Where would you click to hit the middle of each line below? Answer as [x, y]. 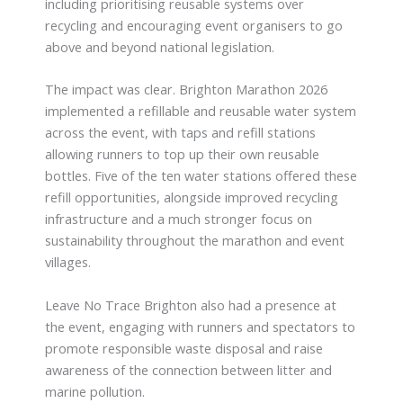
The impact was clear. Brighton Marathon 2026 [186, 90]
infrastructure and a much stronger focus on [179, 219]
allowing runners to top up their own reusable [182, 154]
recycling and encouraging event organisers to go [194, 26]
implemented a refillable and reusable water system [201, 111]
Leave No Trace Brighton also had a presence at [191, 304]
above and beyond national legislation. [160, 47]
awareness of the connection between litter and [188, 369]
